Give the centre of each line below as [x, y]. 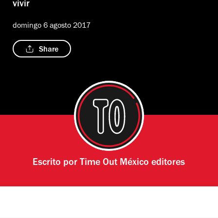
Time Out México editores [133, 164]
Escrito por [56, 164]
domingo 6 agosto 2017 [52, 27]
